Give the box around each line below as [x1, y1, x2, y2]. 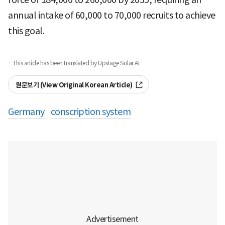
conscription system [50, 105, 131, 118]
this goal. [8, 25, 44, 37]
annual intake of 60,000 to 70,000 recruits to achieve [8, 9, 215, 21]
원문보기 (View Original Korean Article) [16, 80, 133, 89]
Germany [8, 105, 45, 118]
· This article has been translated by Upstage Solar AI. [8, 59, 141, 67]
